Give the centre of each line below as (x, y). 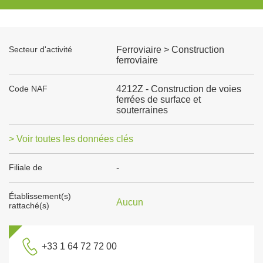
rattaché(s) (29, 205)
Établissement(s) (40, 196)
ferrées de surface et (158, 100)
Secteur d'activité (41, 49)
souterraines (142, 110)
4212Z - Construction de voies (178, 89)
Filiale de (26, 167)
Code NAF (28, 89)
